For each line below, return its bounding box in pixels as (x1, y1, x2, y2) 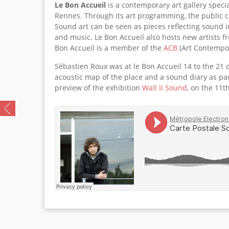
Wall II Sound (142, 83, 187, 93)
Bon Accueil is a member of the (55, 43, 164, 53)
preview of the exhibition (55, 83, 142, 93)
